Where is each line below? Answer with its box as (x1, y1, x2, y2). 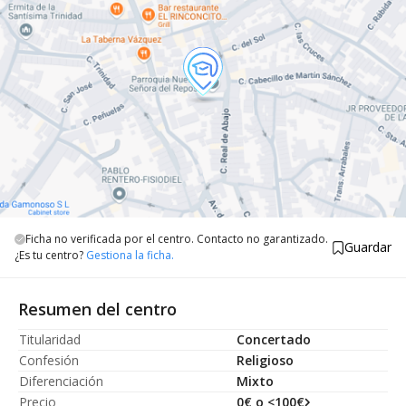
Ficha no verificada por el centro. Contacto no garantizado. (25, 231, 328, 246)
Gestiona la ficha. (86, 247, 174, 263)
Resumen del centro (18, 298, 177, 320)
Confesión (19, 352, 79, 369)
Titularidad (19, 331, 81, 348)
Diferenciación (19, 372, 103, 390)
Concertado (237, 331, 311, 348)
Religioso (237, 352, 294, 369)
